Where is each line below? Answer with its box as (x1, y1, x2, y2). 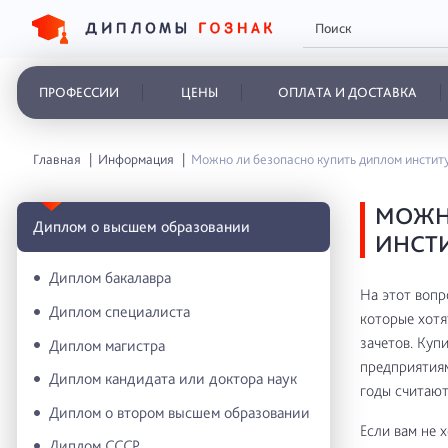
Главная (33, 151, 81, 167)
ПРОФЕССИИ (39, 84, 119, 100)
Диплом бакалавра (49, 268, 171, 288)
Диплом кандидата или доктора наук (49, 369, 297, 389)
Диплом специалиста (49, 301, 190, 321)
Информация (98, 151, 175, 167)
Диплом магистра (49, 335, 165, 355)
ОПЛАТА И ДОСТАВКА (277, 84, 417, 100)
